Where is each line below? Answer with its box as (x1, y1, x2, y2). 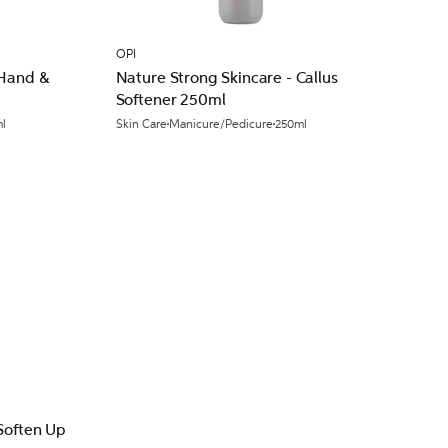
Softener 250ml (115, 90, 226, 109)
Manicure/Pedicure (168, 117, 273, 131)
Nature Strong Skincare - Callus (115, 68, 338, 87)
